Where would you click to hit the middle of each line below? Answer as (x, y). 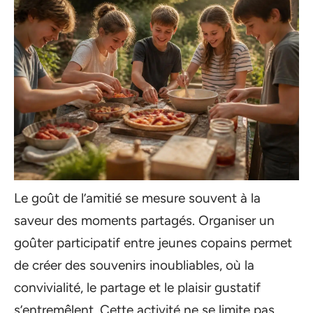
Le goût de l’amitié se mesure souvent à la (137, 198)
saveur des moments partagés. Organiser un (144, 220)
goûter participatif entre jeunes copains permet (153, 243)
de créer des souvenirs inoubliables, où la (134, 265)
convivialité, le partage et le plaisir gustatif (137, 287)
